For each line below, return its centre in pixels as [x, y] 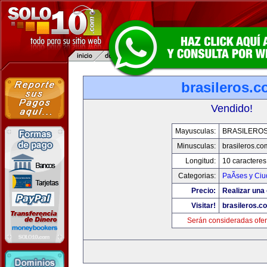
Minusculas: [196, 146]
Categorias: [197, 176]
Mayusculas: [195, 131]
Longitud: [200, 161]
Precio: [203, 191]
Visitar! [203, 206]
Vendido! [232, 108]
